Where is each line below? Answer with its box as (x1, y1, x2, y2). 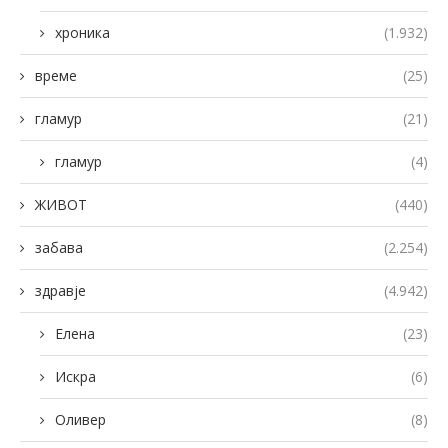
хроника (55, 22, 110, 42)
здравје (35, 280, 86, 300)
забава (35, 237, 83, 257)
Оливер (55, 409, 106, 429)
